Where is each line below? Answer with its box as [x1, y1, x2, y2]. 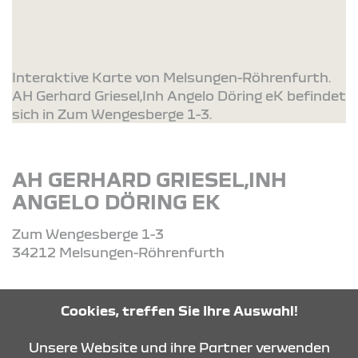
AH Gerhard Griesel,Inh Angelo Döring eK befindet [12, 87, 346, 103]
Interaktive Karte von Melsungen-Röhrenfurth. [12, 69, 331, 85]
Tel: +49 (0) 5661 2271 [12, 291, 161, 307]
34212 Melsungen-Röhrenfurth [12, 244, 225, 260]
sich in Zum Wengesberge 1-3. [12, 105, 212, 121]
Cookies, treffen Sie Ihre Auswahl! [60, 302, 298, 318]
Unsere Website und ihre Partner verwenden [28, 339, 330, 355]
